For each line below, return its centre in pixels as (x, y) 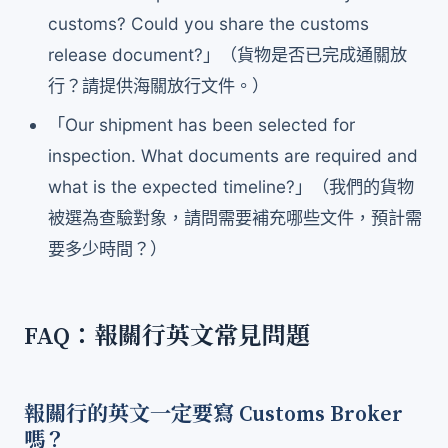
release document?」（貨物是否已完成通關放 (228, 55)
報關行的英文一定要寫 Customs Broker (213, 415)
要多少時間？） (108, 249)
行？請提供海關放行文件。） (159, 86)
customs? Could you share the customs (209, 24)
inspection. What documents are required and (233, 156)
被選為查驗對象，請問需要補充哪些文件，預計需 (235, 218)
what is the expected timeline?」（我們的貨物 (231, 187)
